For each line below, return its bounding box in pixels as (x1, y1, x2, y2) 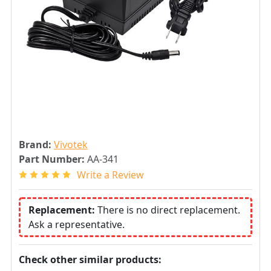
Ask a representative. (28, 217, 125, 231)
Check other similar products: (19, 252, 162, 266)
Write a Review (77, 168, 144, 181)
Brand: (19, 138, 51, 151)
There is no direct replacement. (97, 203, 240, 217)
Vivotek (54, 138, 88, 151)
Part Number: (19, 152, 85, 166)
